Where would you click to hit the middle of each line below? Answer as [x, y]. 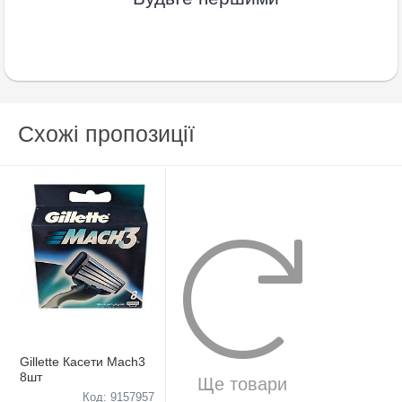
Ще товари [242, 384]
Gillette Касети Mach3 [83, 361]
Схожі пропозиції [106, 133]
